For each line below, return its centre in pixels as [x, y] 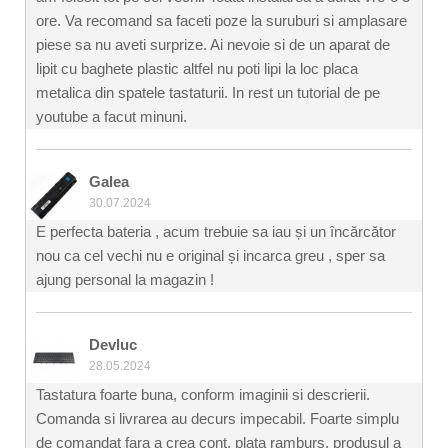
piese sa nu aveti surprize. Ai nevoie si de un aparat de [213, 44]
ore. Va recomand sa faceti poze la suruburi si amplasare [221, 20]
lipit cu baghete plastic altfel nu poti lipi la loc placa [197, 68]
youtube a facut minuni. [111, 116]
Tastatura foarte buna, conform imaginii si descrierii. [203, 394]
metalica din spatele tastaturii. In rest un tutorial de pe [208, 92]
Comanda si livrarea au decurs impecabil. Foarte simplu [217, 418]
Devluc [113, 344]
